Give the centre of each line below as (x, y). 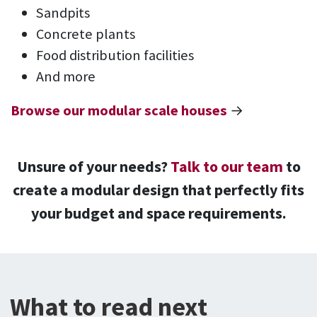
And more (66, 77)
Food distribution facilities (115, 56)
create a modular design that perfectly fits (158, 190)
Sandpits (63, 13)
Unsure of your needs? (93, 167)
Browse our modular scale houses (119, 111)
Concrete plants (86, 34)
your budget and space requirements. (158, 213)
